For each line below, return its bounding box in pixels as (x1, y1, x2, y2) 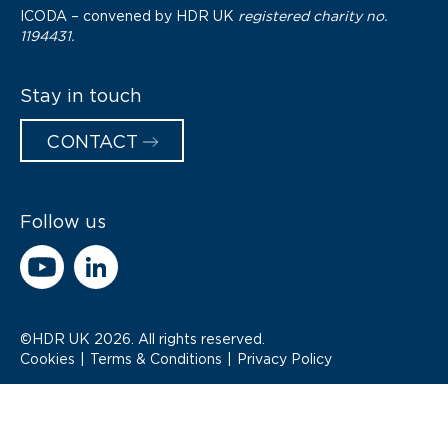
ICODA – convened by (20, 6, 176, 24)
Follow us (20, 209, 106, 232)
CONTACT (46, 129, 138, 152)
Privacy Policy (237, 349, 332, 367)
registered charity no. (238, 6, 387, 24)
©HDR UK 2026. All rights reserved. (20, 329, 265, 347)
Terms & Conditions (90, 349, 222, 367)
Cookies (20, 349, 75, 367)
